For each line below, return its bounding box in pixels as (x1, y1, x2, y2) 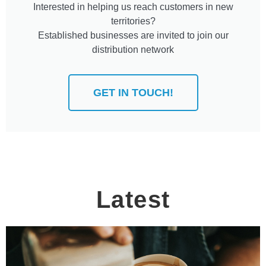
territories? (110, 15, 156, 26)
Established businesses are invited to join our (37, 30, 229, 40)
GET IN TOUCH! (93, 87, 173, 99)
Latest (96, 186, 170, 213)
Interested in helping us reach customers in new (33, 1, 233, 12)
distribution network (92, 44, 174, 55)
